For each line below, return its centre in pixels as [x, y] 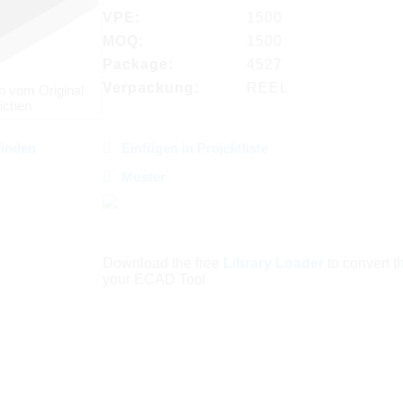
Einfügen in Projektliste [194, 148]
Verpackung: [151, 88]
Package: [138, 64]
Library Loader [273, 264]
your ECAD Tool [154, 280]
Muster [143, 177]
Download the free [162, 264]
